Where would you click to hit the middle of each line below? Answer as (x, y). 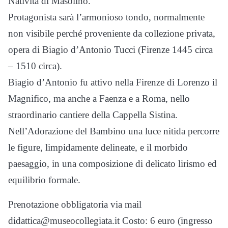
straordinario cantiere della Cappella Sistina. (93, 115)
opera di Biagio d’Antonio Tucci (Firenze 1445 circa (110, 50)
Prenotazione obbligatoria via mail (75, 204)
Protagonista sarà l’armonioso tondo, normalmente (106, 17)
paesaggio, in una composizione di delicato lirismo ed (112, 164)
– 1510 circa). (35, 66)
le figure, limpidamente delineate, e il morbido (98, 147)
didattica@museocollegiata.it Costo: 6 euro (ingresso (110, 221)
